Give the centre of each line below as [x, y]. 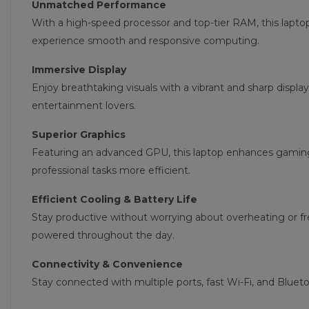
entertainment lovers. [84, 106]
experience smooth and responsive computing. [146, 41]
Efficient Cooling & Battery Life [114, 199]
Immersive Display [79, 70]
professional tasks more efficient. [111, 170]
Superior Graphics [79, 134]
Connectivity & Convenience [107, 264]
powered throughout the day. [103, 235]
